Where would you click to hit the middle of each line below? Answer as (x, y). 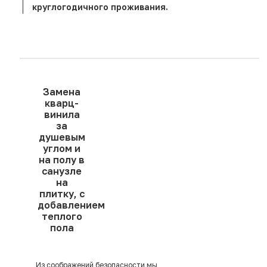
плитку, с (62, 194)
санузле (62, 171)
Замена (62, 92)
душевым (62, 137)
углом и (62, 149)
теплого (62, 217)
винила (62, 115)
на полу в (62, 160)
